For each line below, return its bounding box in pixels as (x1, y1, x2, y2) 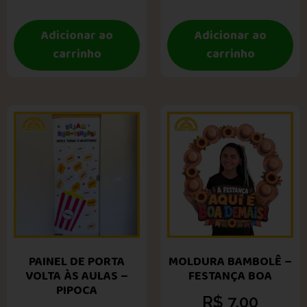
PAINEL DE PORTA (29, 252, 125, 272)
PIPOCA (56, 281, 97, 301)
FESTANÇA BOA (188, 267, 272, 286)
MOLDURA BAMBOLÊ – (169, 252, 292, 272)
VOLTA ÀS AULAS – (25, 267, 128, 286)
